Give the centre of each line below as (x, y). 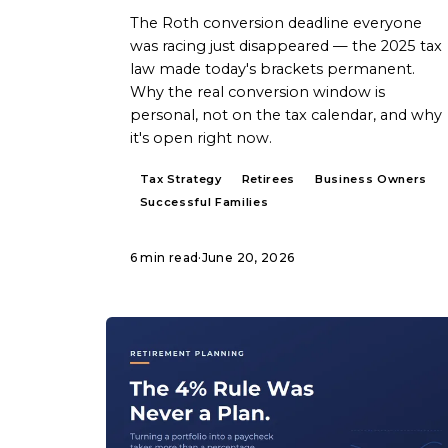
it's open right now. (200, 137)
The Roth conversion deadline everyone (275, 22)
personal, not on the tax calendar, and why (285, 114)
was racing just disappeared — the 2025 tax (285, 45)
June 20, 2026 (248, 257)
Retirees (268, 178)
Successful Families (204, 201)
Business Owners (370, 178)
